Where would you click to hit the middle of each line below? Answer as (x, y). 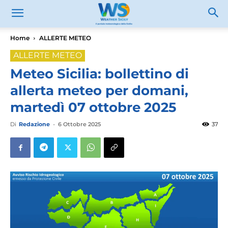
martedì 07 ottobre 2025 (93, 107)
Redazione (34, 124)
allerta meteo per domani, (99, 91)
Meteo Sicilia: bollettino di (99, 74)
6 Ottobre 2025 (79, 124)
